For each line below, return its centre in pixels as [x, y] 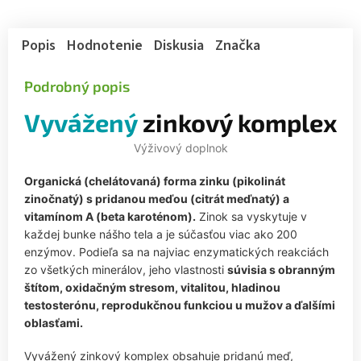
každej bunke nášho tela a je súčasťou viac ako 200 [161, 234]
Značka [238, 45]
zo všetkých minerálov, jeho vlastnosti [126, 269]
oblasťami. [54, 322]
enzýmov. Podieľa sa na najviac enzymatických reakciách [176, 251]
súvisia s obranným [281, 269]
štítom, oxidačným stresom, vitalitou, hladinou [152, 287]
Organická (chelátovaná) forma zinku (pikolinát [155, 180]
